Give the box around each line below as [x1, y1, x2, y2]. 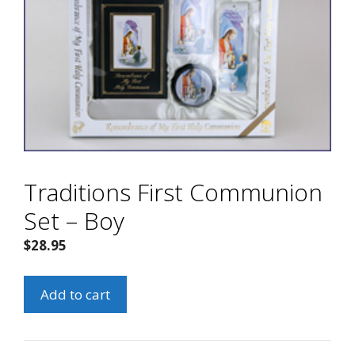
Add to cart [40, 284, 110, 303]
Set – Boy [24, 204, 124, 238]
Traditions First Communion [24, 176, 323, 209]
